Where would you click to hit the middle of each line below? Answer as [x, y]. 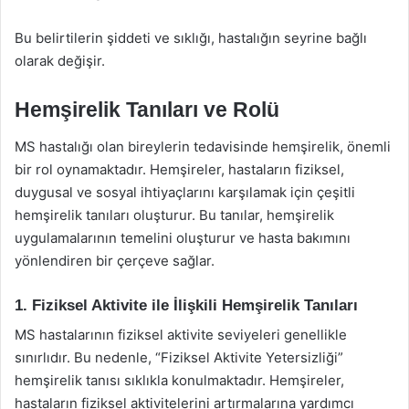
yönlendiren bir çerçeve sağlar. [115, 260]
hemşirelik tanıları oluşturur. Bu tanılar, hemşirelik [174, 215]
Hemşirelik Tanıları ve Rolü [147, 110]
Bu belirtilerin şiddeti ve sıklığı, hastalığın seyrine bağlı [191, 38]
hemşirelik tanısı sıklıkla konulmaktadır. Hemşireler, [179, 380]
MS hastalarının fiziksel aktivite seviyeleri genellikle [181, 335]
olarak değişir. [60, 61]
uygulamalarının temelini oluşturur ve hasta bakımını [183, 237]
